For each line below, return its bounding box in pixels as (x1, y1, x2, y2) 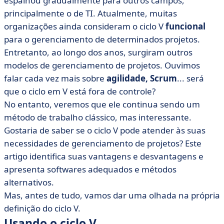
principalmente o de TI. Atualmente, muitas (4, 7, 177, 19)
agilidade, (106, 72, 148, 84)
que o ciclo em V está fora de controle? (4, 85, 155, 97)
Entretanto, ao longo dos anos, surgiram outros (4, 46, 192, 58)
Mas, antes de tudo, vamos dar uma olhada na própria (4, 189, 220, 201)
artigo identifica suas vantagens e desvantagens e (4, 150, 203, 162)
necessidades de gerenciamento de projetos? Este (4, 137, 201, 149)
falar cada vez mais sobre (4, 72, 106, 84)
